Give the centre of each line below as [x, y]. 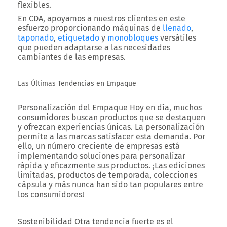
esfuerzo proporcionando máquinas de [90, 28]
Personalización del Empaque [73, 108]
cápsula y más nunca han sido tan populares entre [110, 185]
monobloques [133, 38]
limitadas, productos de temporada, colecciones [107, 175]
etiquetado [79, 38]
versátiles [177, 38]
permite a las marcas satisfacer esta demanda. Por [111, 137]
